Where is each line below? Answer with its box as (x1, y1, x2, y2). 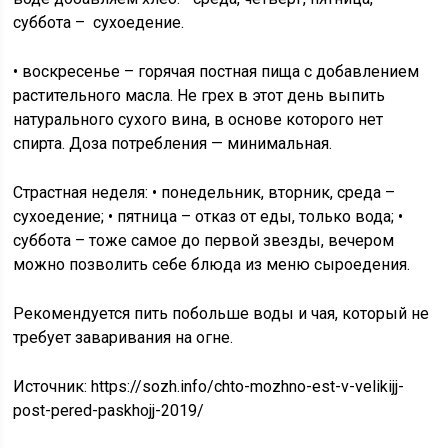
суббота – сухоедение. (13, 13, 185, 32)
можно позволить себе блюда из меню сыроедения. (13, 255, 411, 274)
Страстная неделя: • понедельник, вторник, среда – (13, 183, 396, 202)
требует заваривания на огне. (13, 328, 234, 347)
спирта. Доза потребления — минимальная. (13, 134, 333, 153)
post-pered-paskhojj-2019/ (13, 401, 205, 420)
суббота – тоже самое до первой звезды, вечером (13, 231, 395, 250)
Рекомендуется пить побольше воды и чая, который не (13, 304, 430, 323)
